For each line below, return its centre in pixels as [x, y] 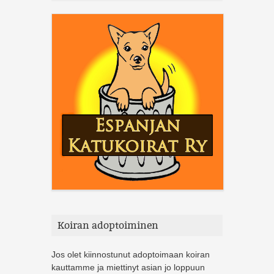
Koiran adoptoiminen [108, 225]
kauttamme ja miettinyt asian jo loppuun [128, 267]
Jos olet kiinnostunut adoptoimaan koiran [131, 254]
